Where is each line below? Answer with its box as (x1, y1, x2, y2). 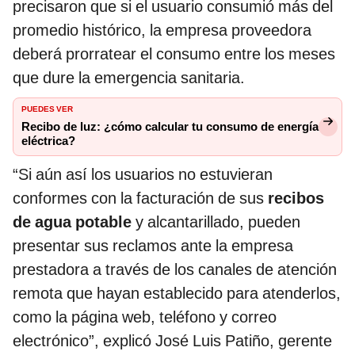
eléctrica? (21, 133, 75, 148)
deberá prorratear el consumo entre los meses (13, 44, 335, 63)
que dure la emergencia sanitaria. (13, 67, 245, 87)
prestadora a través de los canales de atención (13, 259, 337, 279)
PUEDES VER (21, 101, 73, 114)
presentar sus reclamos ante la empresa (13, 235, 293, 255)
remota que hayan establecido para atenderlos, (13, 283, 341, 303)
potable (75, 212, 136, 231)
